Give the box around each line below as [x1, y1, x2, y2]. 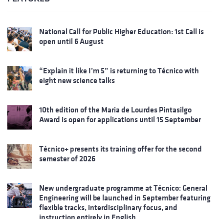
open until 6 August [39, 37, 104, 45]
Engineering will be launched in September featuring [39, 193, 211, 202]
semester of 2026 [39, 154, 95, 163]
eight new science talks [39, 76, 115, 85]
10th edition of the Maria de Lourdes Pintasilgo [39, 105, 192, 114]
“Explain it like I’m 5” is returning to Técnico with [39, 66, 199, 75]
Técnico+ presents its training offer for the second [39, 144, 202, 153]
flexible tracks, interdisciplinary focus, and [39, 203, 177, 212]
